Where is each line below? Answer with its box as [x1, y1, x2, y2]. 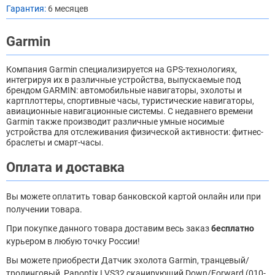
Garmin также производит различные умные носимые [6, 116, 224, 126]
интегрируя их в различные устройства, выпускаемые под [6, 74, 241, 85]
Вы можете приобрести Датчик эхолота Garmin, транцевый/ [6, 255, 249, 265]
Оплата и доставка [6, 159, 125, 175]
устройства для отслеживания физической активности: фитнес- [6, 126, 263, 137]
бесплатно [211, 223, 254, 233]
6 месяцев [48, 3, 88, 14]
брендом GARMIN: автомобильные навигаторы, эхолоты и [6, 85, 242, 95]
